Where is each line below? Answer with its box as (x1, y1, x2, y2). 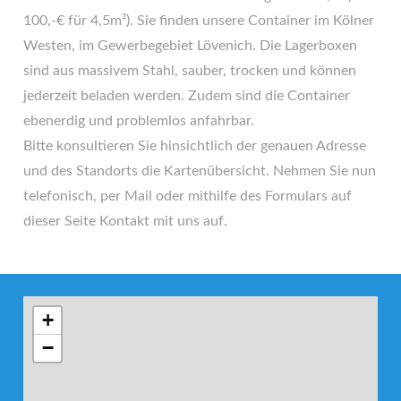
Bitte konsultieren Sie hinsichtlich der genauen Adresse (23, 139, 366, 153)
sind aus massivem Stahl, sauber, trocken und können (23, 64, 356, 78)
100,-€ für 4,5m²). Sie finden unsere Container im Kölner (23, 13, 374, 28)
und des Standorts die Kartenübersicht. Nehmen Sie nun (23, 164, 376, 178)
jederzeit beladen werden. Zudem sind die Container (23, 89, 350, 103)
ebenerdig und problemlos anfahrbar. (23, 114, 254, 128)
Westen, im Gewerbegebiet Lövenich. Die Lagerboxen (23, 38, 357, 53)
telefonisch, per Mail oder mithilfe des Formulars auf (23, 189, 352, 203)
